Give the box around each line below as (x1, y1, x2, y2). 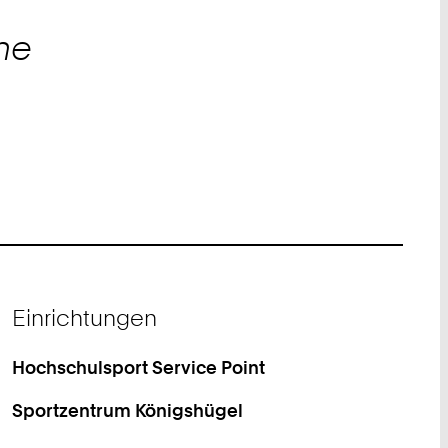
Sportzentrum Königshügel (11, 399, 243, 422)
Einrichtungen (11, 303, 157, 331)
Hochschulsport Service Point (11, 356, 265, 379)
